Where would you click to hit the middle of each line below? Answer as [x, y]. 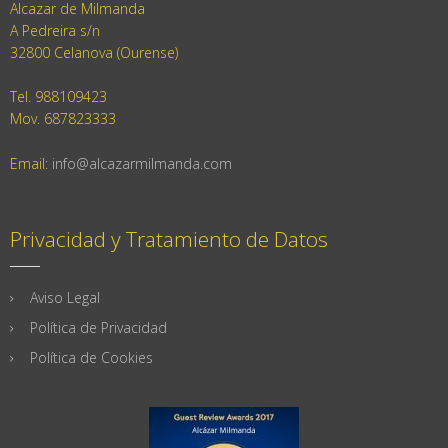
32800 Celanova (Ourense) [94, 53]
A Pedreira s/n [55, 31]
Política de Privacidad [98, 328]
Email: [31, 163]
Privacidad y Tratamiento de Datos [169, 239]
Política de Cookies [91, 358]
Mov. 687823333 [63, 119]
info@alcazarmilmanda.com [142, 163]
